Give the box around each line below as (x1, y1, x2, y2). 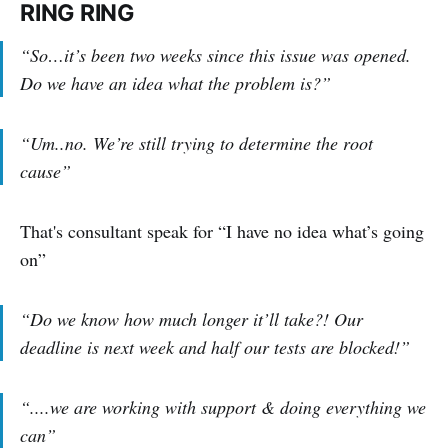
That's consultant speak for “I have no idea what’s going (20, 219, 424, 244)
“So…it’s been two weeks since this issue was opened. (20, 43, 411, 68)
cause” (20, 159, 71, 184)
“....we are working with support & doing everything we (20, 395, 426, 420)
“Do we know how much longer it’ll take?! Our (20, 307, 363, 332)
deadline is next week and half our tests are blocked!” (20, 335, 410, 360)
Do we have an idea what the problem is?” (20, 71, 331, 96)
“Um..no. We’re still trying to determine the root (20, 131, 373, 156)
